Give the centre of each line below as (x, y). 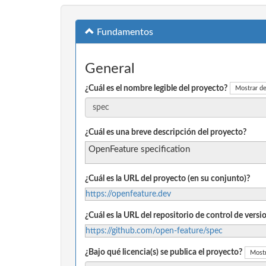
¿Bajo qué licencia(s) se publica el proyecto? (164, 252)
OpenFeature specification (139, 149)
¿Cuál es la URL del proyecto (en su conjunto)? (167, 178)
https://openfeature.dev (128, 194)
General (110, 69)
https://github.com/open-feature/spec (154, 231)
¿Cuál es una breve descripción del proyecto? (166, 132)
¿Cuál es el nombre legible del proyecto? (156, 88)
